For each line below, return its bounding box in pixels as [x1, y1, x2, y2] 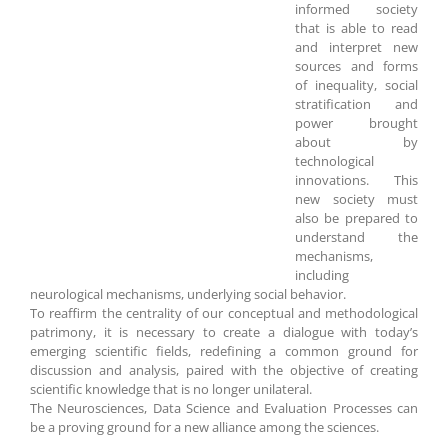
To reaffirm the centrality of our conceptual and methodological [30, 304, 418, 323]
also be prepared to [295, 209, 418, 228]
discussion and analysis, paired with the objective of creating [30, 361, 418, 380]
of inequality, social [295, 76, 418, 95]
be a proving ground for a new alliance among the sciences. [30, 418, 379, 437]
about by [295, 133, 418, 152]
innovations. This [295, 171, 418, 190]
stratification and [295, 95, 418, 114]
